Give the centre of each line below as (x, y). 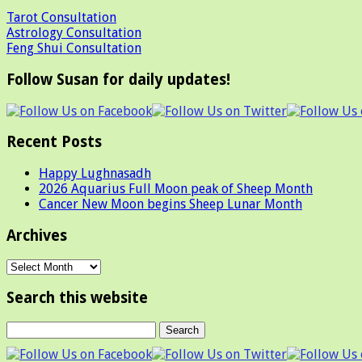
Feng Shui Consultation (74, 48)
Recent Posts (54, 142)
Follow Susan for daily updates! (118, 80)
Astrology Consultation (74, 33)
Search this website (77, 298)
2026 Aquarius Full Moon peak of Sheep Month (176, 189)
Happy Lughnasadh (95, 174)
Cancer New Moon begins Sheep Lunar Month (170, 204)
